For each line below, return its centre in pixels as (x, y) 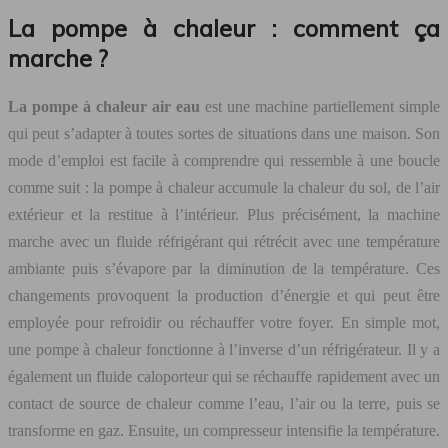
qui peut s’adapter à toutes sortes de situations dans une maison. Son (224, 133)
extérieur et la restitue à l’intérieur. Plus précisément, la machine (224, 214)
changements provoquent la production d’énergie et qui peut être (224, 295)
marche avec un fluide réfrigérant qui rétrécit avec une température (224, 241)
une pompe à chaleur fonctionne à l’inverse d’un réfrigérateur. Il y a (224, 349)
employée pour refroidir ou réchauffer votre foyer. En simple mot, (224, 322)
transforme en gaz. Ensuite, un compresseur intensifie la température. (224, 430)
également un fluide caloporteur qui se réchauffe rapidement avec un (224, 376)
